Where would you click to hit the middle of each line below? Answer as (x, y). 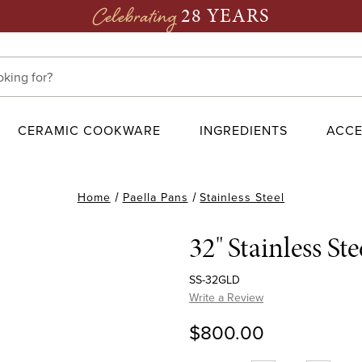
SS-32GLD (215, 280)
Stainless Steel (242, 198)
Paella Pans (155, 198)
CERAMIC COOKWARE (89, 130)
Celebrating (135, 19)
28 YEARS (225, 15)
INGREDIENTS (244, 130)
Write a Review (226, 298)
